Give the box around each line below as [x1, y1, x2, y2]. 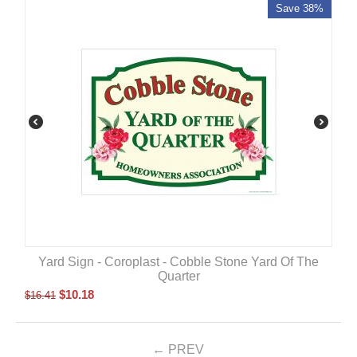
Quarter [157, 269, 200, 283]
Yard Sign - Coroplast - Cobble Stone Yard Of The [38, 255, 319, 269]
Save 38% [276, 2, 324, 14]
